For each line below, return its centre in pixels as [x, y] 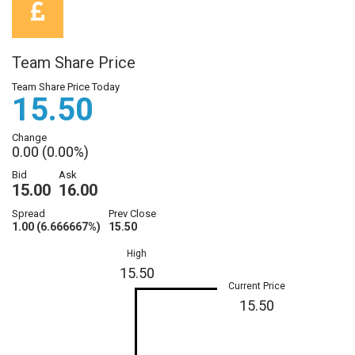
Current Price [257, 286]
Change [29, 138]
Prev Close [132, 214]
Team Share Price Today [66, 87]
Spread [29, 214]
